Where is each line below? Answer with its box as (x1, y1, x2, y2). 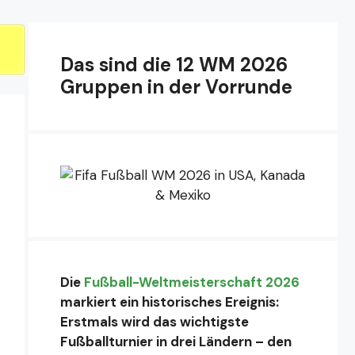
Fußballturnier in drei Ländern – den (60, 332, 292, 350)
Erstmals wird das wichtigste (60, 312, 249, 330)
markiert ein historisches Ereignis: (60, 292, 279, 311)
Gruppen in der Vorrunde (60, 74, 292, 99)
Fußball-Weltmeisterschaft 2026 (84, 273, 300, 291)
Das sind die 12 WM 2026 (60, 52, 288, 77)
